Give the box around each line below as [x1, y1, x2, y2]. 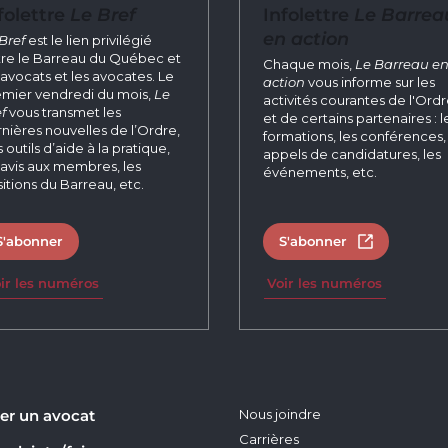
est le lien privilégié [25, 31, 152, 48]
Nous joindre [239, 405, 321, 422]
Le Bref [70, 3, 136, 25]
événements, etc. [262, 163, 377, 180]
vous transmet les [6, 103, 121, 120]
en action [262, 27, 349, 49]
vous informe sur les [304, 73, 435, 90]
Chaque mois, [262, 55, 355, 72]
